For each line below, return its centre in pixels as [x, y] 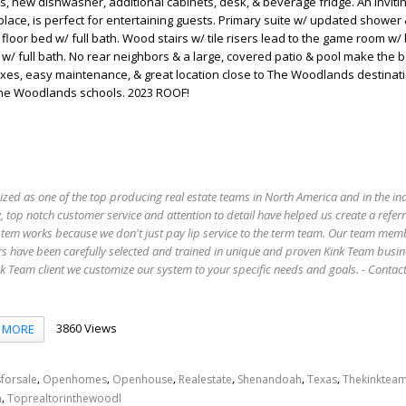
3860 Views [86, 329]
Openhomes [75, 380]
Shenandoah [270, 380]
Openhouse [143, 380]
